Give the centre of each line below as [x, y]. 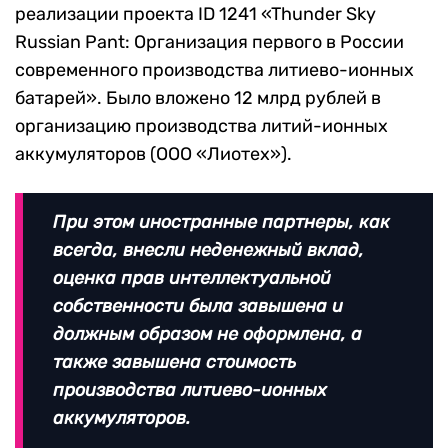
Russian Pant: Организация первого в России [209, 42]
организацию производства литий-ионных [201, 126]
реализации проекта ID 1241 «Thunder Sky [195, 14]
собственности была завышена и [198, 306]
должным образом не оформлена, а [207, 334]
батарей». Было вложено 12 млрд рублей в [198, 98]
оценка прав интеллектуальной [192, 278]
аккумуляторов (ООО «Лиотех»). [153, 154]
